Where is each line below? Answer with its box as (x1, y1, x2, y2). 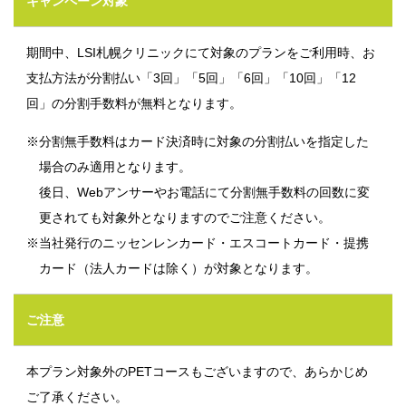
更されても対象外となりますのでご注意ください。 (39, 210, 331, 226)
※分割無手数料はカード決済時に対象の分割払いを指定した (26, 134, 52, 150)
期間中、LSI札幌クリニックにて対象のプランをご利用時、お (26, 45, 375, 61)
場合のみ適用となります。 (39, 159, 191, 175)
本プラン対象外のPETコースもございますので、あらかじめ (26, 364, 368, 380)
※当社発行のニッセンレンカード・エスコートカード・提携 (26, 236, 52, 251)
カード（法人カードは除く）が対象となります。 (39, 261, 318, 276)
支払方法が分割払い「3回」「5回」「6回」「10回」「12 (26, 71, 356, 86)
